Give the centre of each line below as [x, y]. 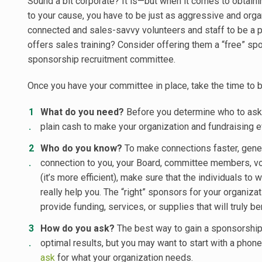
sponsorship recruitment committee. [101, 60]
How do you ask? [78, 229]
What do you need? [82, 112]
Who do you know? [82, 149]
